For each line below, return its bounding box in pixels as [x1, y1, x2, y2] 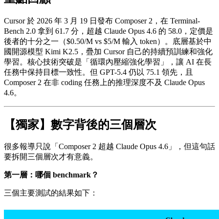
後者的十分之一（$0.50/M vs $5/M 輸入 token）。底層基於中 [4, 37, 212, 45]
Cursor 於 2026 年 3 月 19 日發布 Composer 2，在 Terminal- [4, 16, 200, 25]
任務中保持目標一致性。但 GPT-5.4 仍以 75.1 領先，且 [4, 67, 193, 76]
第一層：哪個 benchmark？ [4, 171, 99, 179]
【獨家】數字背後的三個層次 [4, 118, 156, 131]
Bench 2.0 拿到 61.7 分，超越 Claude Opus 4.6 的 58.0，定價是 [4, 26, 213, 35]
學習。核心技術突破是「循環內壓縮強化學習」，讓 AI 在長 [4, 57, 212, 66]
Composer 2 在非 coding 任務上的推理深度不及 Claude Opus [4, 78, 205, 87]
